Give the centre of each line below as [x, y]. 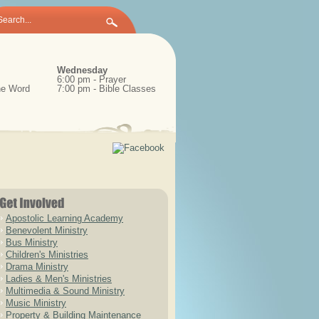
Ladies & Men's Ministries [59, 279]
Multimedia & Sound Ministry [65, 291]
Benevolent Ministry [47, 230]
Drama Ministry [37, 267]
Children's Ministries [47, 255]
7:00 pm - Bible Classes [106, 89]
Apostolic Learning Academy [64, 218]
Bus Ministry [32, 242]
